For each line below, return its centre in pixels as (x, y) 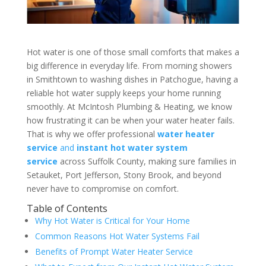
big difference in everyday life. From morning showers (129, 66)
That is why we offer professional (92, 134)
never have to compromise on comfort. (102, 189)
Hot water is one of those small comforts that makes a (133, 52)
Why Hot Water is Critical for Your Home (112, 221)
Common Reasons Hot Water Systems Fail (117, 236)
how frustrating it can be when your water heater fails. (130, 121)
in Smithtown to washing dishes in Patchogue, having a (132, 80)
